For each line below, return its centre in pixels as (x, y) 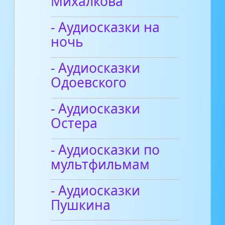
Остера (74, 123)
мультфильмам (100, 164)
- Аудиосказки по (105, 149)
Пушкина (81, 205)
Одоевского (89, 83)
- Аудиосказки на (105, 27)
